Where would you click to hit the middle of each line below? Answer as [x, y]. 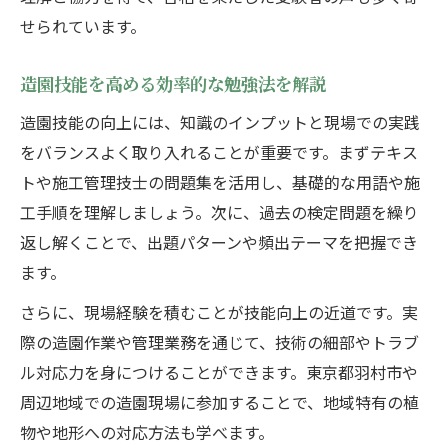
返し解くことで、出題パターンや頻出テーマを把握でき [219, 242]
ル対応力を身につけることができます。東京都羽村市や [219, 372]
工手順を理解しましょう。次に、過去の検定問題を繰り [219, 212]
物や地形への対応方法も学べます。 [147, 432]
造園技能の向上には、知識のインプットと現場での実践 [220, 122]
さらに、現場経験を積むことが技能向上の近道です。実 [219, 312]
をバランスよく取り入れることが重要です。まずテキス [219, 152]
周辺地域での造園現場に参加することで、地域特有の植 [219, 402]
